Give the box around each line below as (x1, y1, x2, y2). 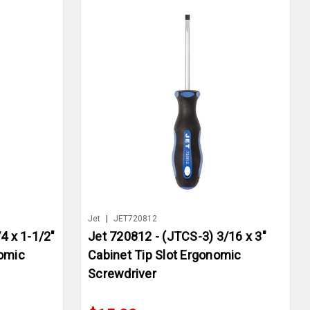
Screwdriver (88, 266, 156, 282)
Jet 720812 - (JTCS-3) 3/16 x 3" (88, 229, 266, 244)
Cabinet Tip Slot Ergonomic (88, 248, 241, 263)
